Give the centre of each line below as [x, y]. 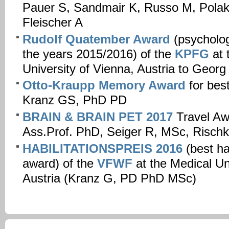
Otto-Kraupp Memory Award [104, 86]
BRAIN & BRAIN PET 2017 [99, 117]
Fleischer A [53, 22]
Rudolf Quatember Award [98, 39]
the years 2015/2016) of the [99, 54]
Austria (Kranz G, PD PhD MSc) [109, 179]
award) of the [60, 164]
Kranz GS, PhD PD [75, 100]
